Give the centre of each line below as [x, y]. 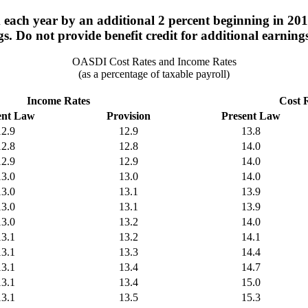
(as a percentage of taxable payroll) [154, 74]
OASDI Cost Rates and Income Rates [154, 62]
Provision [128, 116]
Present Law [251, 116]
